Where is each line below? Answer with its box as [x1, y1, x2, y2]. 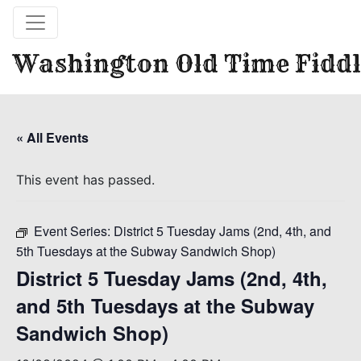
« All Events [16, 128, 89, 147]
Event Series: [34, 222, 114, 240]
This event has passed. [16, 172, 155, 188]
